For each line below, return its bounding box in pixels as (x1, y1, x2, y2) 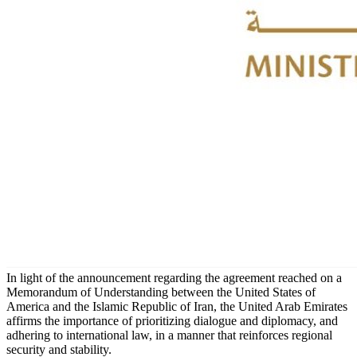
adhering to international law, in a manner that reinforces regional (6, 328, 332, 343)
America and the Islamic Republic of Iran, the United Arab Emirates (6, 300, 347, 314)
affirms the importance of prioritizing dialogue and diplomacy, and (6, 314, 338, 328)
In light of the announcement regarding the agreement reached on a (6, 271, 342, 285)
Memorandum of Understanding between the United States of (6, 285, 316, 300)
